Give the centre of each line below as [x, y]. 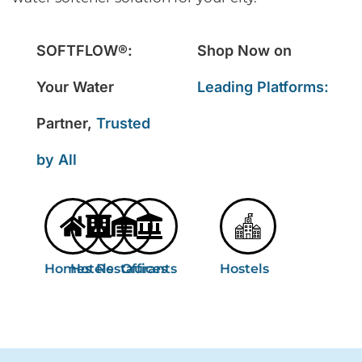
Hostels [245, 269]
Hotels [91, 269]
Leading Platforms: [263, 87]
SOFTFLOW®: [84, 51]
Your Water [75, 87]
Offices [145, 269]
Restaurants [136, 269]
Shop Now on [244, 51]
